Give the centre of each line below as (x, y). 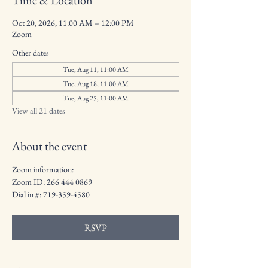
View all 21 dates (39, 111)
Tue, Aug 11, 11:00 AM (96, 69)
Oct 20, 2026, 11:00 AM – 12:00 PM (73, 23)
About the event (49, 146)
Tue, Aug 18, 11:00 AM (96, 84)
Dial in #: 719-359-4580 (51, 194)
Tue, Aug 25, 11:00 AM (96, 98)
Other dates (31, 53)
